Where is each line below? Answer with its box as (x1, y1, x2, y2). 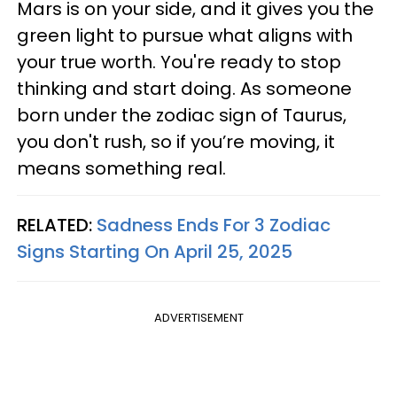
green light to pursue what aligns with (17, 22, 353, 48)
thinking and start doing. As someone (17, 75, 352, 101)
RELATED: (17, 212, 97, 237)
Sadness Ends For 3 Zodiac (97, 212, 331, 237)
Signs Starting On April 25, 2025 (17, 238, 292, 264)
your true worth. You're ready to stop (17, 49, 341, 74)
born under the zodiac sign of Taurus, (17, 102, 346, 128)
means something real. (17, 155, 226, 181)
